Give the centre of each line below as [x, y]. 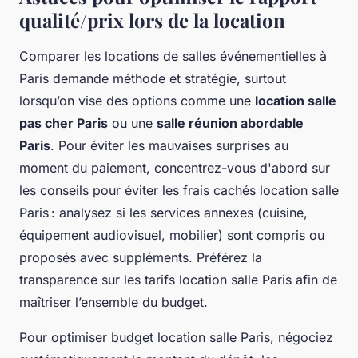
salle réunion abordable [230, 123]
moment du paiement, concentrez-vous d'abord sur [175, 168]
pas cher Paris [64, 123]
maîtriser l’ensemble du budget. [113, 302]
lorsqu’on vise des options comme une [137, 101]
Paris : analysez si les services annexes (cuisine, [163, 213]
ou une [132, 123]
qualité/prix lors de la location [152, 20]
